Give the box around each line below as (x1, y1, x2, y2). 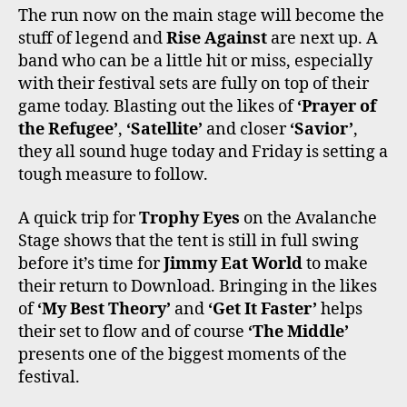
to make (303, 253, 368, 274)
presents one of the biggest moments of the (18, 343, 347, 365)
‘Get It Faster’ (208, 298, 317, 320)
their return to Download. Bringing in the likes (18, 275, 377, 297)
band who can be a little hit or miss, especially (18, 51, 372, 73)
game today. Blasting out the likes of (18, 96, 297, 118)
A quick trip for (18, 207, 139, 229)
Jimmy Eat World (164, 253, 303, 274)
